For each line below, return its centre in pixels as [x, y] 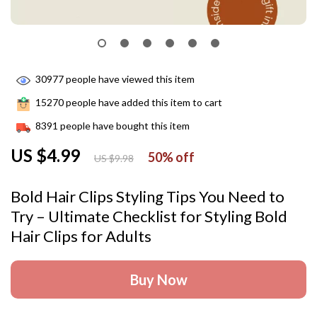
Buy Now [158, 279]
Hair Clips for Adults [81, 236]
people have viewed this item [129, 79]
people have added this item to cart [143, 103]
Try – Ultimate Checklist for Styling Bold [149, 216]
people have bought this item [124, 126]
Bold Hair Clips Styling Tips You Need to [148, 196]
